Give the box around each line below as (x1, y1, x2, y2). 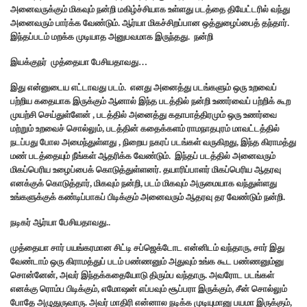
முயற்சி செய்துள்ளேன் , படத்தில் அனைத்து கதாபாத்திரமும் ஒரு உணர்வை (10, 110, 277, 121)
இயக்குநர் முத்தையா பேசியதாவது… (10, 57, 147, 68)
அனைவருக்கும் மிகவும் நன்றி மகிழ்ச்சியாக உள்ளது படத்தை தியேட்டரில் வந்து (10, 4, 290, 15)
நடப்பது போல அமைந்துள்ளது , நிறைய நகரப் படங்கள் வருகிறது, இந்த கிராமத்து (10, 137, 296, 148)
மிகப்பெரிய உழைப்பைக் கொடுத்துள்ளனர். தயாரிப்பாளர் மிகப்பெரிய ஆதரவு (10, 164, 281, 175)
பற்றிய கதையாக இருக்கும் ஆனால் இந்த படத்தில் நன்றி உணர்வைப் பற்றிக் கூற (10, 96, 291, 107)
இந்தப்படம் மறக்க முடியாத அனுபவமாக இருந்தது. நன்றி (10, 32, 213, 42)
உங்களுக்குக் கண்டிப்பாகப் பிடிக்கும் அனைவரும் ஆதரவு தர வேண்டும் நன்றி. (10, 192, 285, 203)
